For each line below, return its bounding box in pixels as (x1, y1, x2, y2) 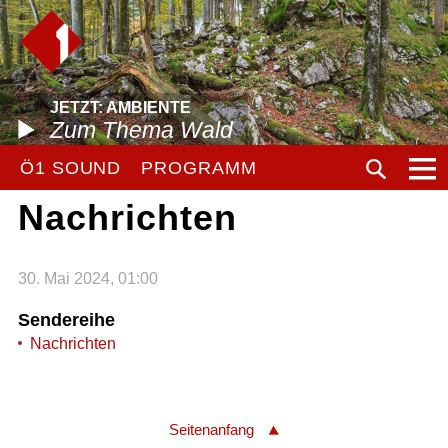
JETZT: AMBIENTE (50, 99, 191, 116)
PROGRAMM (141, 158, 257, 178)
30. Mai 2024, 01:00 (17, 269, 158, 287)
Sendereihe (17, 309, 115, 330)
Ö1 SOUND (20, 158, 122, 178)
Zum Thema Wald (50, 117, 233, 143)
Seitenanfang (169, 421, 254, 439)
